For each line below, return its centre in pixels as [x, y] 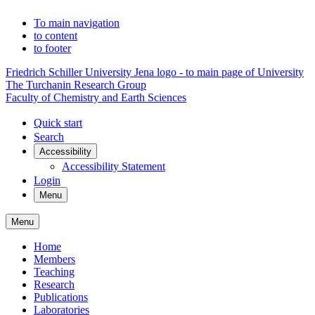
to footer [52, 48]
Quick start [58, 123]
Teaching [54, 272]
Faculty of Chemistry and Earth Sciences [96, 97]
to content [56, 36]
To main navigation [77, 23]
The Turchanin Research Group [76, 85]
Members [54, 259]
